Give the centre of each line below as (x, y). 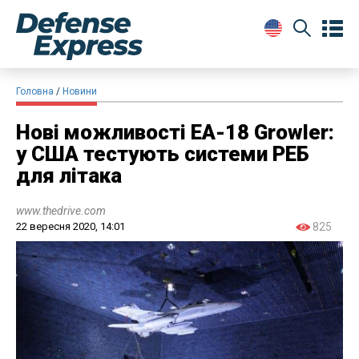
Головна (35, 91)
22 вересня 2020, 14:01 (71, 226)
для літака (69, 175)
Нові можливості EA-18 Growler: (175, 132)
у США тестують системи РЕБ (163, 153)
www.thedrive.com (61, 210)
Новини (80, 91)
